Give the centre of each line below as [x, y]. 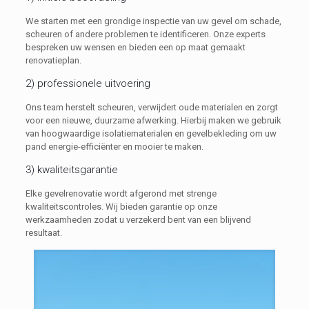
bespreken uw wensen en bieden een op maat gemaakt [135, 47]
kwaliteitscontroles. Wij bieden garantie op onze [121, 206]
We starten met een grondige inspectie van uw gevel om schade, [153, 21]
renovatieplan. [53, 60]
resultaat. [43, 232]
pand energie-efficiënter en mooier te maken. [114, 146]
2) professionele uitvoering [88, 83]
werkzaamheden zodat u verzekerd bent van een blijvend [138, 219]
